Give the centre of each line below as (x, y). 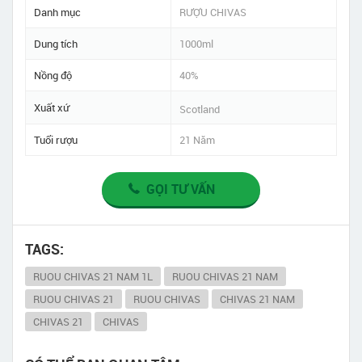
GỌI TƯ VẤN (181, 189)
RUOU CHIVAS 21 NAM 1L (93, 277)
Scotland (200, 109)
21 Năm (197, 140)
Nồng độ (53, 76)
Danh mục (57, 13)
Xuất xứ (52, 108)
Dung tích (56, 44)
